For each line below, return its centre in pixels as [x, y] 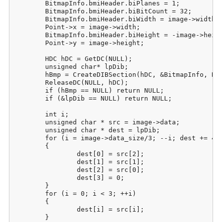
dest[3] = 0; [45, 177]
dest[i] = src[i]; [45, 209]
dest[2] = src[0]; [45, 169]
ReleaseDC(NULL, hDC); [29, 82]
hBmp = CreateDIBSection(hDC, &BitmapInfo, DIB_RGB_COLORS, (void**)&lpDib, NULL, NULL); [29, 74]
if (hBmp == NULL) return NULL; [29, 90]
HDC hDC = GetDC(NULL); [29, 58]
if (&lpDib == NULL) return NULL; [29, 98]
